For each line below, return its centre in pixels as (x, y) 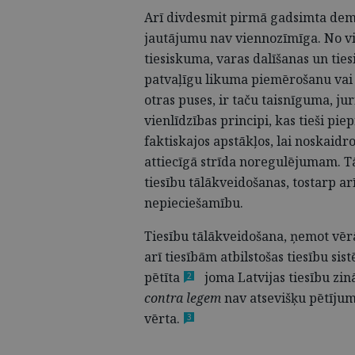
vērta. (162, 319)
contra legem (183, 298)
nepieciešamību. (194, 203)
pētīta (162, 277)
